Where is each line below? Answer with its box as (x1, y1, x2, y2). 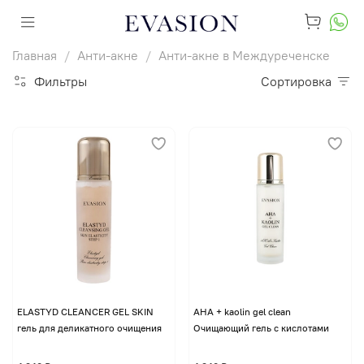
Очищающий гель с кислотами (193, 321, 329, 334)
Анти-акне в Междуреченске (158, 47, 330, 63)
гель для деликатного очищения (16, 321, 162, 334)
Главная (12, 47, 57, 63)
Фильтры (34, 73, 87, 89)
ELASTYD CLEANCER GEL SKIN (16, 305, 154, 318)
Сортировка (270, 73, 331, 89)
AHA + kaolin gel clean (193, 305, 291, 318)
